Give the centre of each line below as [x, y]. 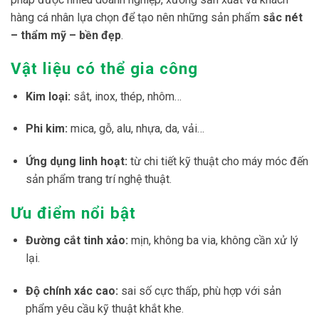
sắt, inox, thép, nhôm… [126, 96]
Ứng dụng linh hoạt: [76, 162]
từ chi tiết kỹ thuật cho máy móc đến [218, 162]
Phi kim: [46, 129]
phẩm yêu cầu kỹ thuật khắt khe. [104, 309]
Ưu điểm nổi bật [73, 213]
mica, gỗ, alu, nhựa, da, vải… [136, 129]
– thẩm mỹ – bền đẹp [66, 35]
